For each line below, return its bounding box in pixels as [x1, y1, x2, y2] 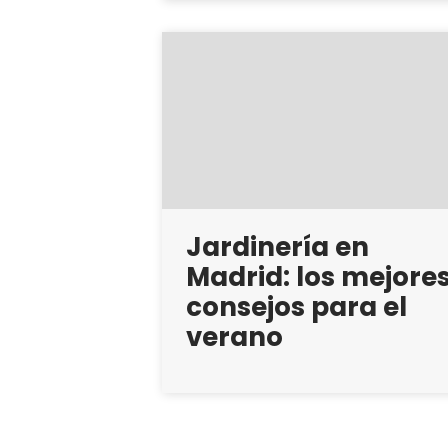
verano [186, 318, 283, 355]
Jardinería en [186, 228, 369, 265]
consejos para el [186, 288, 407, 325]
